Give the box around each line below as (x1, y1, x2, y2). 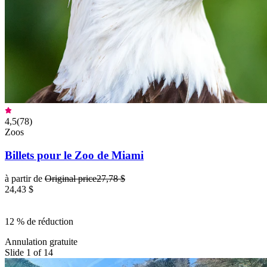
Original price (45, 173, 97, 184)
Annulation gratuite (5, 236, 77, 247)
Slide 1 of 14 (5, 247, 53, 257)
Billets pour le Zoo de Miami (5, 148, 144, 162)
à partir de (5, 173, 45, 184)
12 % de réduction (5, 216, 73, 226)
